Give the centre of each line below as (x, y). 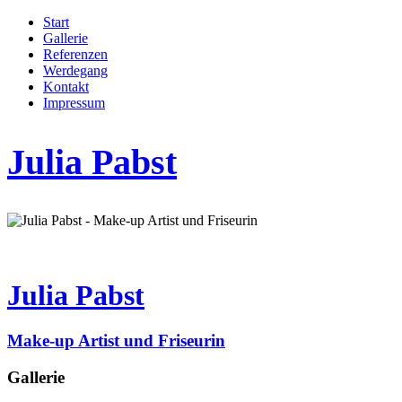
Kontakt (66, 87)
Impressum (74, 103)
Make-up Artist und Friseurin (116, 341)
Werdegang (75, 70)
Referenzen (75, 54)
